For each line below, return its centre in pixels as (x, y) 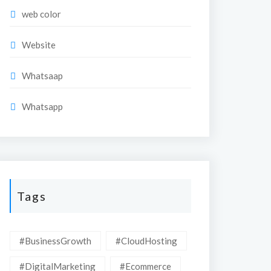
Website (39, 45)
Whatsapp (42, 106)
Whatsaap (42, 76)
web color (41, 14)
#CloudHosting (146, 241)
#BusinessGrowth (55, 241)
